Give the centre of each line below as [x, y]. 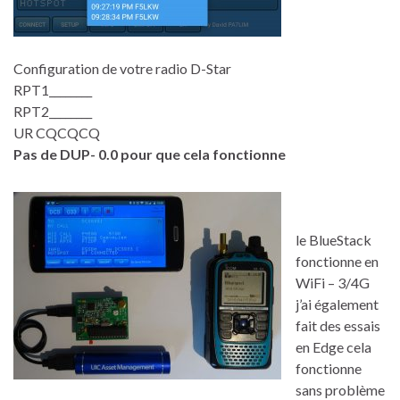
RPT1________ [53, 90]
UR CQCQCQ [57, 133]
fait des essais [338, 326]
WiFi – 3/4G [333, 283]
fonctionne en [337, 262]
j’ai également [337, 304]
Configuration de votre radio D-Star [122, 69]
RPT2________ [53, 112]
